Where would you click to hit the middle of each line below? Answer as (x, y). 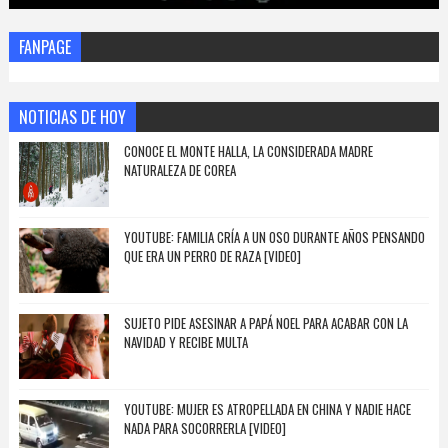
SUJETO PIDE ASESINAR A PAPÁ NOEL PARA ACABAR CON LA (265, 323)
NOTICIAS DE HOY (72, 117)
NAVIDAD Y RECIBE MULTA (185, 342)
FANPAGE (44, 47)
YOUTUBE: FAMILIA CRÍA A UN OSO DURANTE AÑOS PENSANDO (274, 237)
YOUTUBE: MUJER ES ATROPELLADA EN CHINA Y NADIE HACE (267, 409)
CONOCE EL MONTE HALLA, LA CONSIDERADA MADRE (248, 151)
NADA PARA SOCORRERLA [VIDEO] (204, 428)
